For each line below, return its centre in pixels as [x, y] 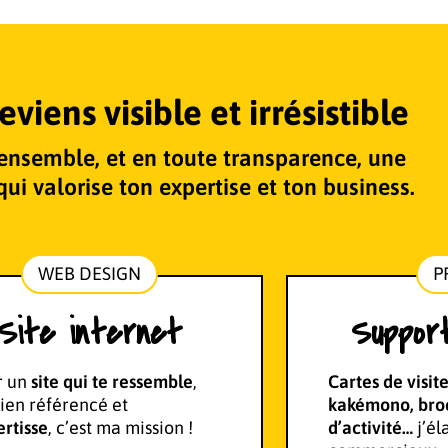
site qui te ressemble [112, 382]
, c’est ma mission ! [121, 428]
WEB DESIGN [89, 274]
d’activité [364, 428]
